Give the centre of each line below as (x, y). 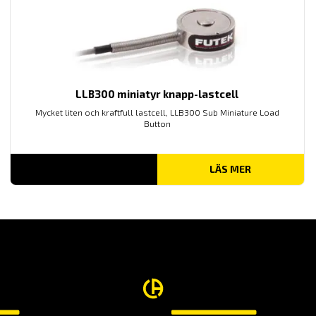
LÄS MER (231, 169)
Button (157, 123)
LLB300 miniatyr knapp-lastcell (157, 93)
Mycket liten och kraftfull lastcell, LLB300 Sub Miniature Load (157, 112)
